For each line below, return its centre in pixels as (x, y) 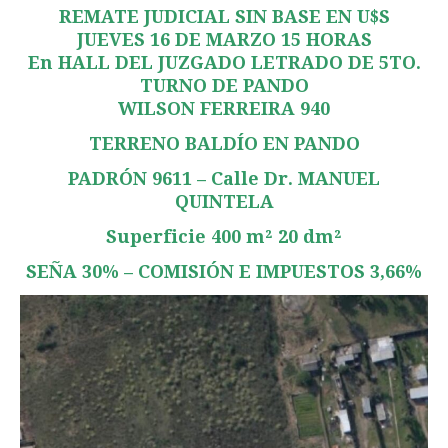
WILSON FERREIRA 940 (224, 109)
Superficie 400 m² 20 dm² (224, 237)
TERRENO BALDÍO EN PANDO (224, 144)
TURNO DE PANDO (224, 86)
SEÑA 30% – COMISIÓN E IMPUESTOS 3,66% (224, 272)
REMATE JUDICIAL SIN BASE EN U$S (224, 17)
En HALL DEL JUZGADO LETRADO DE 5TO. (224, 63)
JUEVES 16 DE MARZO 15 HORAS (224, 40)
